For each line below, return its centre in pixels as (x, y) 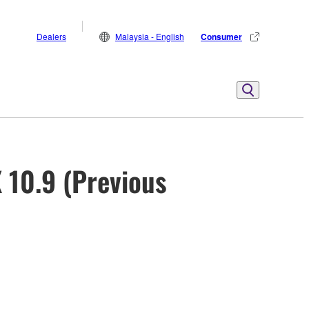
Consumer (221, 37)
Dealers (51, 36)
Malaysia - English (150, 36)
